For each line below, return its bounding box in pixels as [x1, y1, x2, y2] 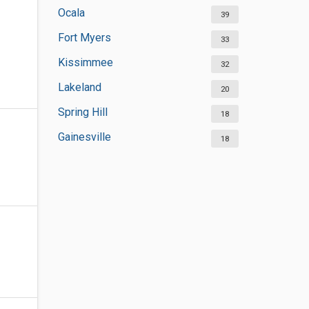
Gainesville [57, 130, 111, 143]
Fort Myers [57, 31, 111, 44]
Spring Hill [57, 106, 108, 119]
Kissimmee [57, 56, 113, 69]
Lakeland [57, 81, 101, 94]
